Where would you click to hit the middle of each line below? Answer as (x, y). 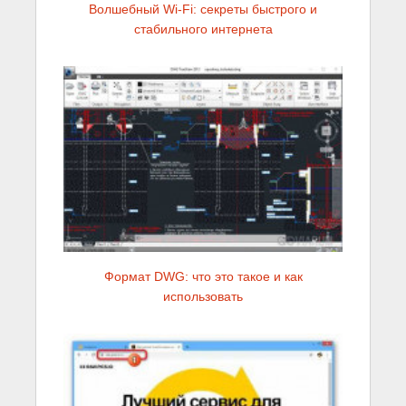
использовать (203, 297)
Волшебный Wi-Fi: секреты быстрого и (203, 9)
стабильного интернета (203, 29)
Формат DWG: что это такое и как (203, 277)
